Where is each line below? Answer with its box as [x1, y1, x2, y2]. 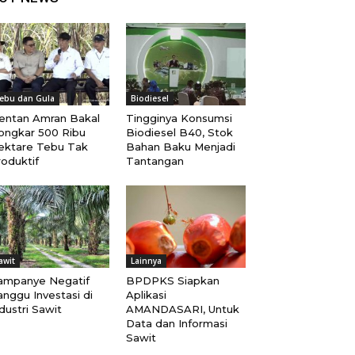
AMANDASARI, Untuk [125, 303, 239, 316]
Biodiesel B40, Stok [125, 126, 233, 139]
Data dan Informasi [125, 317, 227, 330]
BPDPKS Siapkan [125, 274, 219, 288]
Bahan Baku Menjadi [125, 140, 235, 154]
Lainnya [130, 255, 162, 267]
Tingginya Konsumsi [125, 112, 232, 125]
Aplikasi [125, 288, 166, 302]
